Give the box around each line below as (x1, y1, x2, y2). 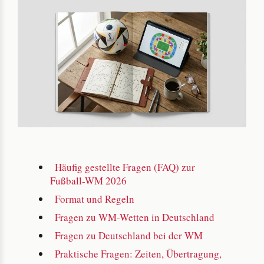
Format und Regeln (55, 192, 134, 206)
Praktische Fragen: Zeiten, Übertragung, (55, 246, 222, 260)
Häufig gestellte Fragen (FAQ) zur (55, 160, 195, 174)
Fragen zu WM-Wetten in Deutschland (55, 210, 214, 224)
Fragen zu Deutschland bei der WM (55, 228, 203, 242)
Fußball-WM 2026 (50, 173, 127, 187)
